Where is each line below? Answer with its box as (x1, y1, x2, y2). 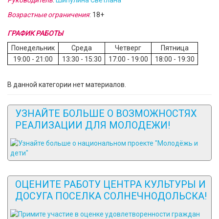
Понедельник (11, 44, 55, 52)
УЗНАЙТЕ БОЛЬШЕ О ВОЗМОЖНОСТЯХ (15, 108, 197, 119)
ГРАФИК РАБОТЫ (7, 29, 63, 37)
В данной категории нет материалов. (7, 81, 126, 88)
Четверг (115, 44, 141, 52)
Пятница (160, 44, 189, 52)
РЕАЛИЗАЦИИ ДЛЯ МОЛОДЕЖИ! (15, 119, 170, 131)
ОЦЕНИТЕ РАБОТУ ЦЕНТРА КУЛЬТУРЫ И (15, 178, 206, 190)
